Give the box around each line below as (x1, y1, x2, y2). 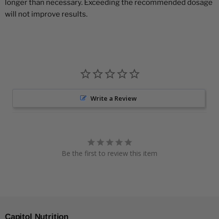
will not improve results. (5, 10, 88, 19)
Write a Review (90, 94, 137, 103)
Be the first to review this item (62, 149, 157, 158)
